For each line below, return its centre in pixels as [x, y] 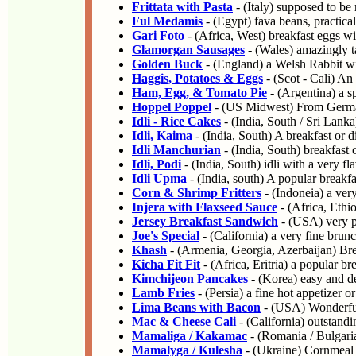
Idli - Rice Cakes [176, 121]
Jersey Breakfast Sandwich [205, 221]
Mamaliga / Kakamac [190, 336]
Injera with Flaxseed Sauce [205, 207]
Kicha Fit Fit [166, 264]
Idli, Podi [157, 164]
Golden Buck [167, 64]
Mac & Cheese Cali [184, 321]
